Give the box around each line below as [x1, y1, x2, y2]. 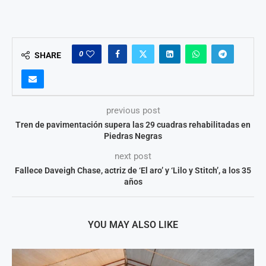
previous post [106, 104, 160, 116]
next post [115, 150, 151, 161]
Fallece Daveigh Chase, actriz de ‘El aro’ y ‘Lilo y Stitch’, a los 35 [15, 165, 251, 175]
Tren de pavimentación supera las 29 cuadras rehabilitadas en [15, 119, 251, 129]
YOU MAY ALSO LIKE [88, 218, 178, 230]
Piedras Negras [104, 131, 162, 141]
